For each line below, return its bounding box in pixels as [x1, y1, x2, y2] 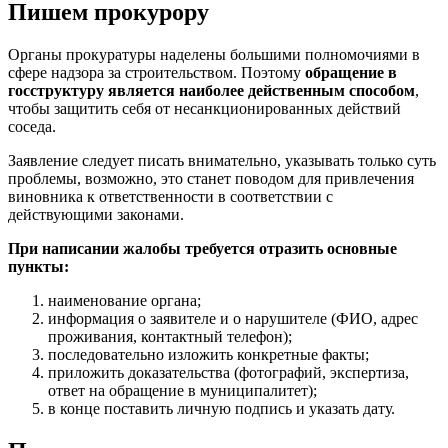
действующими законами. [8, 206, 184, 224]
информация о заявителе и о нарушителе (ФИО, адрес [48, 310, 418, 328]
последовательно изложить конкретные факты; [48, 346, 369, 364]
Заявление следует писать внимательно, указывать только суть [8, 152, 436, 170]
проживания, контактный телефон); [48, 328, 292, 346]
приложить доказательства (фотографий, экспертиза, [48, 364, 409, 382]
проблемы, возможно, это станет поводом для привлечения [8, 170, 414, 188]
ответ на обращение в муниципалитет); [48, 382, 317, 400]
